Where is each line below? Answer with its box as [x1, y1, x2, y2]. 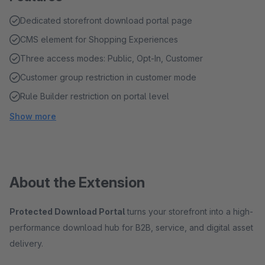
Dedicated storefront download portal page [20, 15, 192, 25]
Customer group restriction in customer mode [20, 72, 196, 82]
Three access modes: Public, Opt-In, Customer [20, 53, 203, 63]
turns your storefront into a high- [125, 206, 253, 216]
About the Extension [9, 174, 145, 191]
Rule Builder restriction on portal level [20, 91, 169, 101]
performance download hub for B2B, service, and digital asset [9, 222, 253, 232]
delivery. [9, 238, 43, 248]
